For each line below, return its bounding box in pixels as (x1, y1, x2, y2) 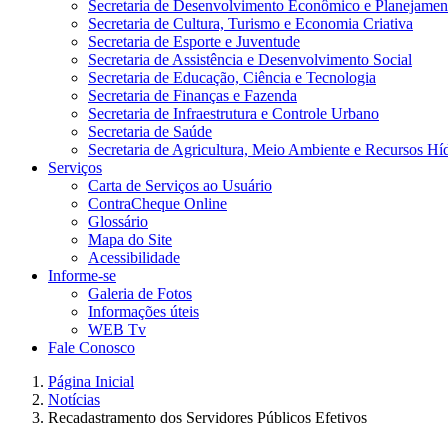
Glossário (88, 213, 148, 230)
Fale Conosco (48, 339, 135, 356)
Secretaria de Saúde (88, 123, 212, 140)
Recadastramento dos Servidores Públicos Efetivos (48, 409, 367, 426)
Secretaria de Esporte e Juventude (88, 33, 300, 50)
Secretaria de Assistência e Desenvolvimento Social (88, 51, 412, 68)
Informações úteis (88, 303, 199, 320)
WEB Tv (88, 321, 146, 338)
